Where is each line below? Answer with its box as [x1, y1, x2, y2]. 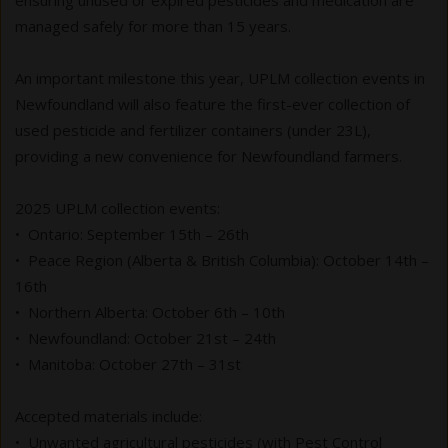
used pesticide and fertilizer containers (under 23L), [15, 120, 371, 141]
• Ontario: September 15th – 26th [15, 224, 249, 245]
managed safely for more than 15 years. [15, 16, 291, 37]
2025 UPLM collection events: [15, 198, 220, 219]
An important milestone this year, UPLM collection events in [15, 68, 425, 89]
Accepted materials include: [15, 406, 202, 427]
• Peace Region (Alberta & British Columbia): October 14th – [15, 250, 429, 271]
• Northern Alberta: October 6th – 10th [15, 302, 285, 323]
